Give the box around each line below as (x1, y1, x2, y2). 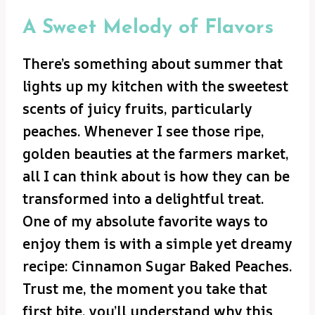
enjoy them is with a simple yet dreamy (22, 233, 292, 253)
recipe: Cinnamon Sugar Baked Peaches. (22, 256, 292, 276)
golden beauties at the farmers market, (22, 143, 289, 163)
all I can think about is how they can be (22, 166, 290, 186)
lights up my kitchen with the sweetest (22, 76, 288, 96)
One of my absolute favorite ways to (22, 211, 268, 231)
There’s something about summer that (22, 53, 283, 73)
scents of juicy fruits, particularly (22, 98, 252, 118)
